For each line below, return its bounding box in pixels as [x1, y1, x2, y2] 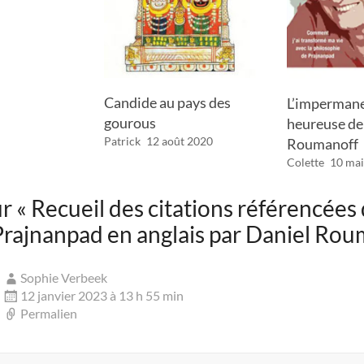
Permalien [20, 305, 78, 322]
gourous [104, 113, 157, 132]
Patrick [104, 133, 141, 148]
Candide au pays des [104, 93, 232, 111]
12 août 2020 [146, 133, 214, 148]
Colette [286, 155, 324, 170]
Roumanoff [286, 135, 358, 154]
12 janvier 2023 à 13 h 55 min [20, 288, 184, 304]
